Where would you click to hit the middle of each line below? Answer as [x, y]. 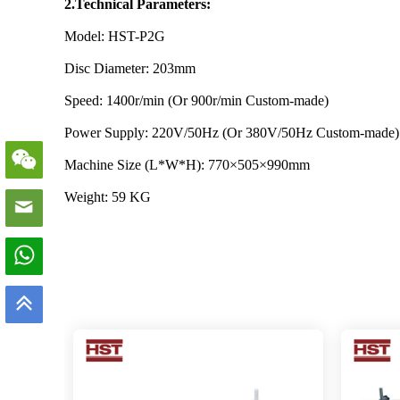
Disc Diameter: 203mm [130, 68]
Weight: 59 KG [108, 197]
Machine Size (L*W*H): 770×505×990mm [187, 165]
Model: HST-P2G [115, 36]
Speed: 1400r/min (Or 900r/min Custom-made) [196, 100]
